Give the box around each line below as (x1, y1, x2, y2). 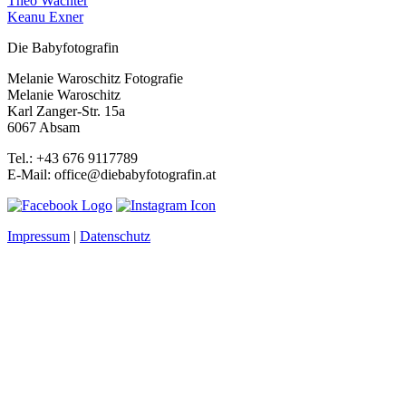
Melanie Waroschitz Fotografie (7, 70, 183, 86)
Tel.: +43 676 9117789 (7, 150, 138, 166)
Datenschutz (80, 227, 150, 244)
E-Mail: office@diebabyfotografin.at (7, 166, 216, 182)
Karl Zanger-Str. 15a (7, 102, 125, 119)
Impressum (7, 227, 70, 244)
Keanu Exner (7, 8, 83, 24)
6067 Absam (7, 119, 80, 135)
